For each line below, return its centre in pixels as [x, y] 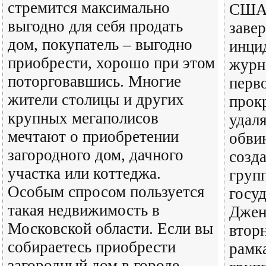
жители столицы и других [96, 100]
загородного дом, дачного [96, 155]
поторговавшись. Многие [94, 81]
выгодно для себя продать [95, 26]
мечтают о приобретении [93, 137]
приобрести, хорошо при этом [111, 63]
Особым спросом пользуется [106, 192]
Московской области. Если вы [110, 229]
